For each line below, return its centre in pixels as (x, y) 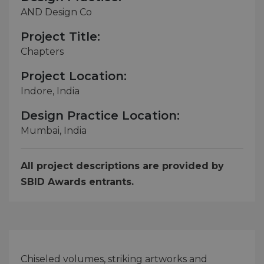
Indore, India (50, 91)
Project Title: (60, 36)
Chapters (42, 51)
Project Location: (74, 76)
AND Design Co (56, 12)
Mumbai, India (54, 130)
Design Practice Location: (100, 115)
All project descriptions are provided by (122, 166)
